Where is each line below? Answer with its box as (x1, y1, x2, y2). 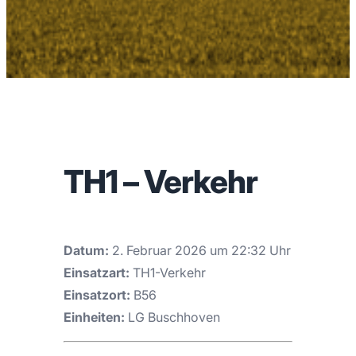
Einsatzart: (64, 264, 130, 281)
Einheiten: (64, 308, 125, 325)
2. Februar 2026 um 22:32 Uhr (109, 242, 291, 258)
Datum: (64, 242, 109, 258)
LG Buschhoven (125, 308, 220, 325)
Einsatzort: (64, 286, 130, 303)
